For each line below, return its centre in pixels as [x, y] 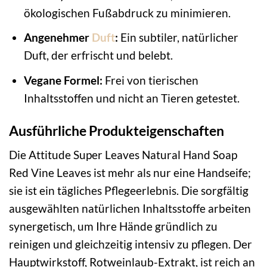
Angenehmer [58, 38]
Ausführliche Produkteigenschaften [117, 130]
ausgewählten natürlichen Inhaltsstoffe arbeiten [130, 209]
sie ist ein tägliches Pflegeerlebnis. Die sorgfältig [129, 191]
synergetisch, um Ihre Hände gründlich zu [113, 226]
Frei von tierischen [150, 80]
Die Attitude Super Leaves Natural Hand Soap [123, 155]
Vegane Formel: [63, 80]
